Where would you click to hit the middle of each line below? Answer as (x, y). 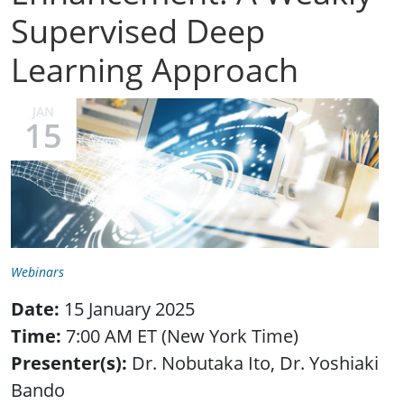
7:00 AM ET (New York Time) (180, 335)
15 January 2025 (127, 308)
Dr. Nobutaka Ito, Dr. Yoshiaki (253, 363)
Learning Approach (155, 70)
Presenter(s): (69, 363)
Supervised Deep (138, 32)
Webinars (37, 271)
